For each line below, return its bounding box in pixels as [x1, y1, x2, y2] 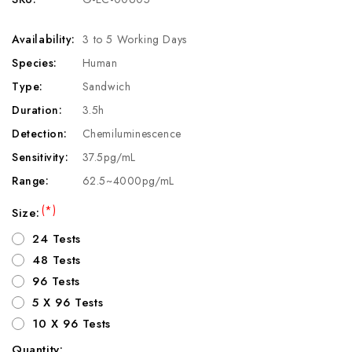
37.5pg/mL [82, 148, 136, 165]
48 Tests [31, 251, 81, 269]
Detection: [12, 125, 68, 141]
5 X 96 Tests [31, 293, 104, 311]
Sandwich [82, 78, 131, 94]
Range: [12, 172, 49, 189]
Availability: [12, 31, 75, 47]
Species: [12, 54, 57, 71]
